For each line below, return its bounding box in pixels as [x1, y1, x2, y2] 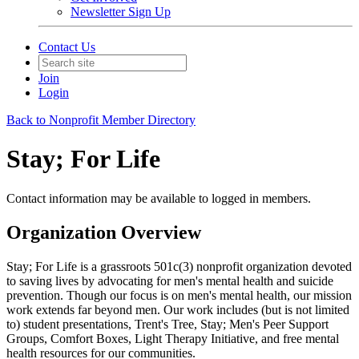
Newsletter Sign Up [71, 5, 171, 18]
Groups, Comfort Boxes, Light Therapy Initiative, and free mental [6, 331, 339, 345]
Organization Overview [6, 221, 201, 243]
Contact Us [38, 40, 95, 54]
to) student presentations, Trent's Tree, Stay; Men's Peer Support [6, 317, 329, 331]
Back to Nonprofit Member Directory [6, 113, 196, 127]
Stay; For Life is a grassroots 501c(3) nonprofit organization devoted [6, 259, 352, 273]
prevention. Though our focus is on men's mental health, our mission [6, 288, 352, 302]
